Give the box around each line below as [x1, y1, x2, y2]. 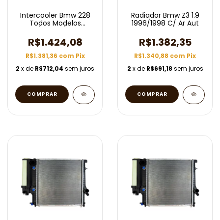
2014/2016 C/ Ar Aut [22, 26, 88, 36]
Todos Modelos [29, 18, 81, 28]
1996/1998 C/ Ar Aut [131, 18, 199, 28]
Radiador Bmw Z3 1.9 [131, 10, 199, 20]
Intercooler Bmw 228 [20, 10, 90, 20]
